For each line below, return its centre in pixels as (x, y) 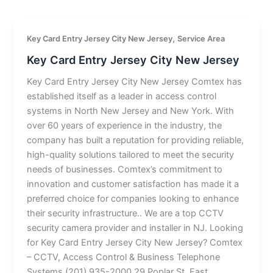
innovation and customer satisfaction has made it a (133, 184)
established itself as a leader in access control (122, 96)
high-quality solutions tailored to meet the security (131, 154)
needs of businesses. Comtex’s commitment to (125, 169)
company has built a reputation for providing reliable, (136, 140)
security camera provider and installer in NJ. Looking (135, 228)
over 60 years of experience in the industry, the (125, 125)
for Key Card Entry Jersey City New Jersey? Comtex (135, 242)
